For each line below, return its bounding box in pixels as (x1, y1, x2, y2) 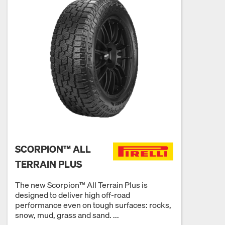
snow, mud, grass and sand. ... (15, 208, 119, 221)
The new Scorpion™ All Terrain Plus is (15, 178, 148, 191)
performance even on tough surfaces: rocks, (15, 198, 171, 211)
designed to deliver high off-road (15, 188, 130, 201)
